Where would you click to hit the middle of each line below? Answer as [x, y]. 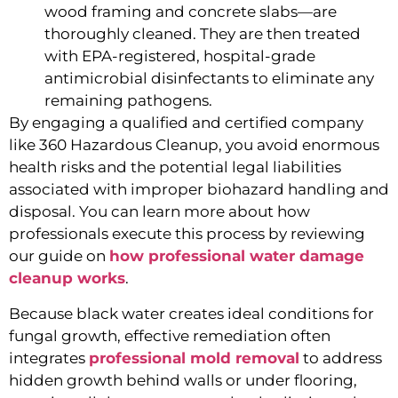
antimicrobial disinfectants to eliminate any [209, 79]
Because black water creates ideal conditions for [191, 313]
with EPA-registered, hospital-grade [180, 56]
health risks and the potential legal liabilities [175, 167]
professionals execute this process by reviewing [187, 234]
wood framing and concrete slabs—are [191, 12]
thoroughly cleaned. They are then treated [203, 34]
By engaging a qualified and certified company [186, 123]
